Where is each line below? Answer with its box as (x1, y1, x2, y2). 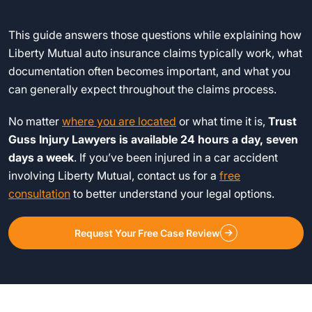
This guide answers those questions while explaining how (8, 28, 302, 42)
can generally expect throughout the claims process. (8, 82, 276, 96)
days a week (8, 150, 74, 164)
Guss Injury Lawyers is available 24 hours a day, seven (8, 132, 298, 146)
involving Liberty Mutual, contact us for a (8, 169, 219, 182)
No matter (8, 114, 62, 128)
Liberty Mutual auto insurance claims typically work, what (8, 46, 302, 60)
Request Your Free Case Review (75, 227, 220, 239)
